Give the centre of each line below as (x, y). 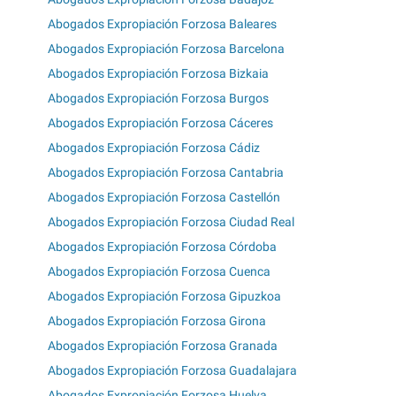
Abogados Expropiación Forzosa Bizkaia (158, 74)
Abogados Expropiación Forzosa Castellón (164, 198)
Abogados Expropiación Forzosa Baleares (162, 24)
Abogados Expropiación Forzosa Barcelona (166, 49)
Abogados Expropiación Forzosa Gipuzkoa (164, 297)
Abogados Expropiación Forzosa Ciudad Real (171, 222)
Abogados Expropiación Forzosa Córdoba (162, 247)
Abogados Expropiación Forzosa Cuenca (159, 272)
